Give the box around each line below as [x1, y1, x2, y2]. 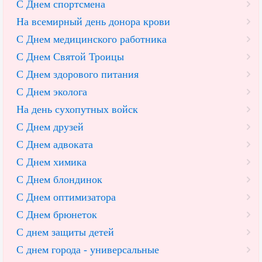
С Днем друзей [16, 121, 84, 133]
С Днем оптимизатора [16, 191, 116, 204]
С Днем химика [16, 156, 87, 168]
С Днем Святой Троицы [16, 51, 124, 63]
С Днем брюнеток [16, 209, 97, 221]
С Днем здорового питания [16, 68, 139, 81]
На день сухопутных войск [16, 104, 138, 116]
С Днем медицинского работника [16, 33, 167, 46]
